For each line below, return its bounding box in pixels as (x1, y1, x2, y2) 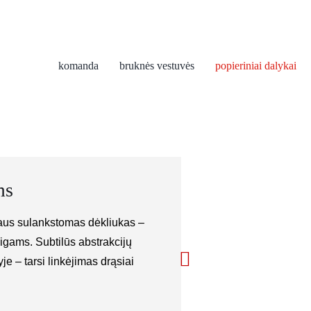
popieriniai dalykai (215, 60, 297, 72)
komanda (58, 60, 99, 72)
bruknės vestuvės (119, 60, 195, 72)
